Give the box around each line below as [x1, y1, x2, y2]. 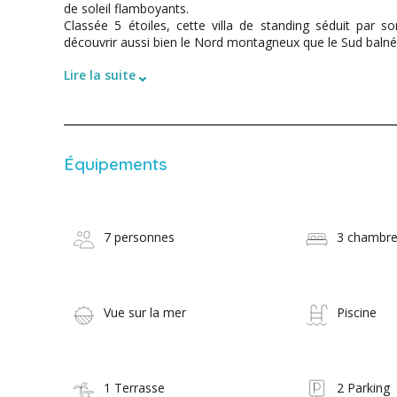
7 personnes [104, 229, 175, 246]
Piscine [337, 304, 378, 322]
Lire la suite [64, 66, 136, 84]
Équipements [64, 153, 167, 175]
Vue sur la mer [104, 304, 186, 322]
